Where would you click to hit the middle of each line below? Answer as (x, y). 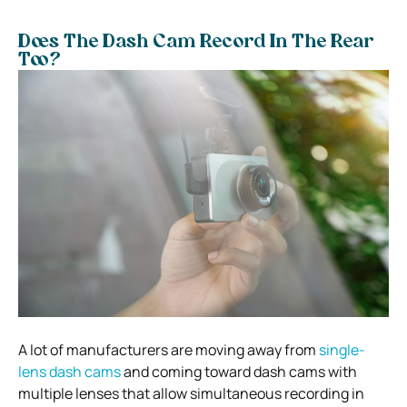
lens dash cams (69, 371)
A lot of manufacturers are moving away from (169, 349)
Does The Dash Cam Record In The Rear (196, 42)
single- (342, 349)
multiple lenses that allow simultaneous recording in (191, 393)
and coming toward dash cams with (239, 371)
